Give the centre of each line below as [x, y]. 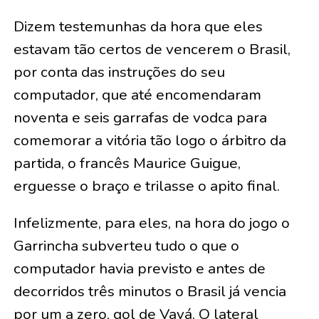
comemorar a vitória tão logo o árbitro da [150, 141]
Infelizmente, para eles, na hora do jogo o [151, 223]
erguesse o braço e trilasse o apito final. [146, 186]
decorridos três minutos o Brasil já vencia [150, 292]
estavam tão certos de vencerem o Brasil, [152, 49]
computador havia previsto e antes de [139, 269]
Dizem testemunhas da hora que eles [138, 27]
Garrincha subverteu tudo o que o [126, 246]
